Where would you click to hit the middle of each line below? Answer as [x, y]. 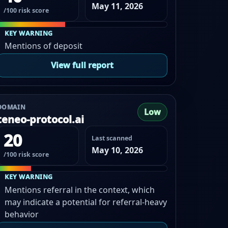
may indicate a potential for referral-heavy [86, 202]
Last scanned [112, 138]
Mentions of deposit [44, 46]
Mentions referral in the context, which [80, 190]
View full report [82, 65]
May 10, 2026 [118, 150]
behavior [22, 215]
